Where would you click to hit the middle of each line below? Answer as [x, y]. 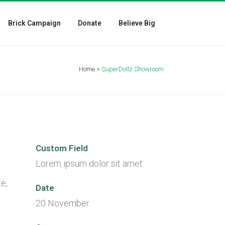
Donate [90, 23]
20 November [63, 203]
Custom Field [62, 148]
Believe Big [137, 23]
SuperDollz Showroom [133, 69]
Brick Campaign [34, 23]
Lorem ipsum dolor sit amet [89, 163]
